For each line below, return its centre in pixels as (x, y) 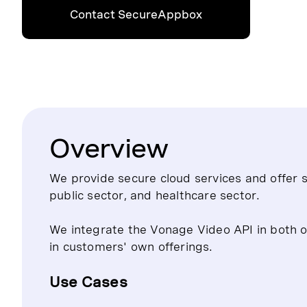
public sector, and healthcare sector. (155, 195)
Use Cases (88, 282)
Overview (108, 148)
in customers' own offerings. (131, 246)
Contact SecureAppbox (136, 15)
